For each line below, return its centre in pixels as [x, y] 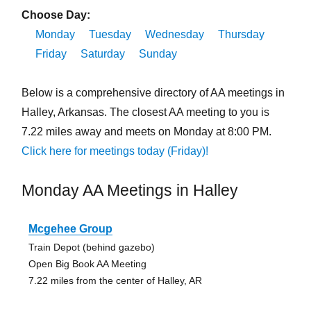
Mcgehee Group [70, 229]
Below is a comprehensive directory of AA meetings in [153, 93]
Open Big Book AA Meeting [87, 264]
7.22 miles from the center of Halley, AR [115, 281]
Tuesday [110, 35]
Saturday [102, 54]
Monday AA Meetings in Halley [129, 191]
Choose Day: [56, 15]
